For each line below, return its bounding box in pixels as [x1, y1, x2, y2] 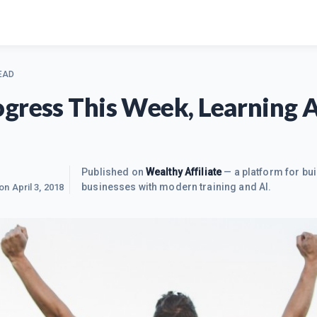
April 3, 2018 [11, 182, 64, 192]
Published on [81, 166, 146, 178]
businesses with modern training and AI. [81, 181, 272, 192]
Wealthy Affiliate [145, 166, 222, 178]
